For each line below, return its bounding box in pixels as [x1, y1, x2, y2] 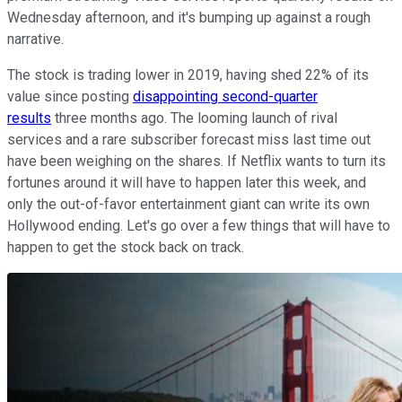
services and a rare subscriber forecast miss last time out [7, 130, 371, 148]
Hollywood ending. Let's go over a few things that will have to [7, 216, 390, 234]
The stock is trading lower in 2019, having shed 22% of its [7, 66, 369, 83]
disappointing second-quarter [133, 87, 318, 105]
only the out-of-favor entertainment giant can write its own [7, 195, 370, 213]
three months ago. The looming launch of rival [51, 109, 337, 127]
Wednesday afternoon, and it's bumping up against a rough [7, 8, 371, 26]
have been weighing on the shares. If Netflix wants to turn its [7, 152, 386, 170]
